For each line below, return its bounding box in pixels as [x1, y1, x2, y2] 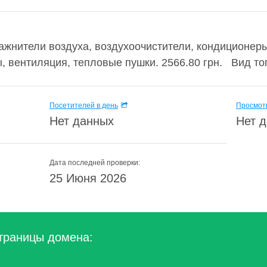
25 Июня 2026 [49, 172, 126, 185]
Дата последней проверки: [49, 159, 140, 167]
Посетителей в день [49, 101, 118, 110]
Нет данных [49, 114, 114, 128]
